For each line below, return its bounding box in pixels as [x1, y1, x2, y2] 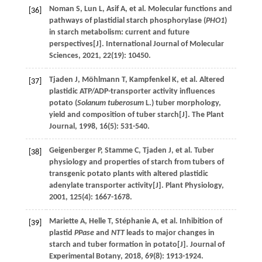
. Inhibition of [175, 217, 222, 226]
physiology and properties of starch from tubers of [49, 158, 224, 167]
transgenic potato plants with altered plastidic [49, 170, 208, 178]
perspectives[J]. [49, 40, 106, 49]
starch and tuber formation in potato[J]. [49, 240, 190, 249]
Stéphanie [115, 217, 150, 226]
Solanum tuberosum [77, 99, 144, 108]
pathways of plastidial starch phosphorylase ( [49, 16, 206, 25]
